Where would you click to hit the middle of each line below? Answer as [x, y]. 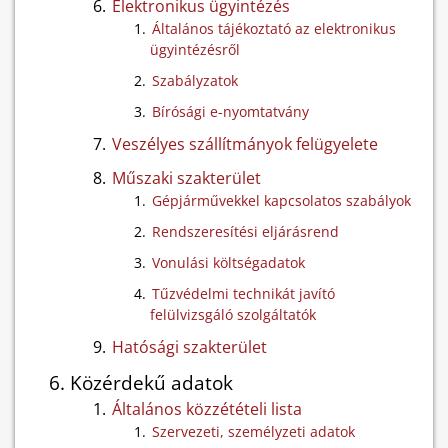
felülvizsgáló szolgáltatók [233, 314]
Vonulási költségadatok [228, 262]
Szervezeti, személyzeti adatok [253, 431]
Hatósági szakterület [189, 347]
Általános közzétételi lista [207, 409]
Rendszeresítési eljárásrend [245, 231]
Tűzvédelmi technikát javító [243, 293]
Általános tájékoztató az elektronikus [274, 28]
